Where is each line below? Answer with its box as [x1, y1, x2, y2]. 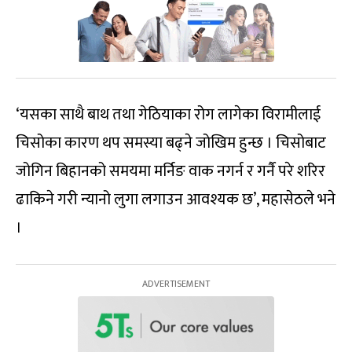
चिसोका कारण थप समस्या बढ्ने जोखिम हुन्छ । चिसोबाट [16, 130, 326, 157]
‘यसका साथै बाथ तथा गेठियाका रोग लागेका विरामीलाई [16, 101, 321, 129]
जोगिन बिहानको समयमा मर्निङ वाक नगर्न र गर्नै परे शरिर [16, 158, 325, 185]
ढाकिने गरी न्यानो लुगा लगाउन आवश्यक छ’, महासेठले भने [16, 186, 335, 214]
